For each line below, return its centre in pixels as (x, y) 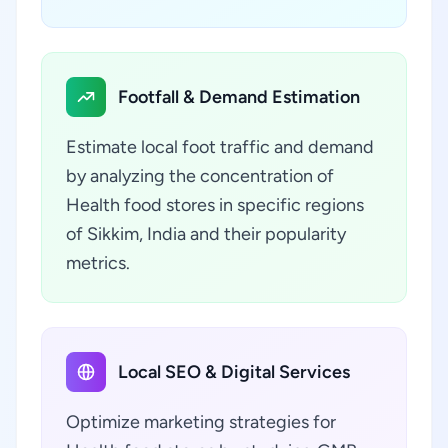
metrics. (98, 263)
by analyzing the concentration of (200, 176)
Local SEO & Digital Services (234, 372)
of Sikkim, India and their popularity (206, 234)
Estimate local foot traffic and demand (220, 147)
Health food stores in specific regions (215, 205)
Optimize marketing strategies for (201, 422)
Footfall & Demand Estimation (239, 97)
